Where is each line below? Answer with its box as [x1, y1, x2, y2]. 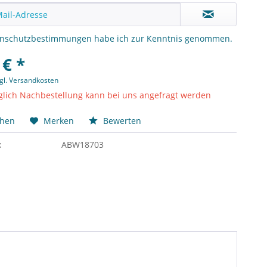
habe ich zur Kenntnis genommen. [92, 33, 233, 44]
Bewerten [101, 115, 142, 126]
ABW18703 [61, 139, 104, 150]
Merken [44, 115, 74, 126]
